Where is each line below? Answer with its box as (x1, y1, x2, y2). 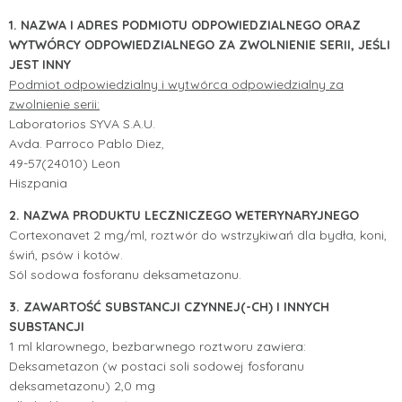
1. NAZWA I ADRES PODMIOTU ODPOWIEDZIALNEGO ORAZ (9, 16, 361, 33)
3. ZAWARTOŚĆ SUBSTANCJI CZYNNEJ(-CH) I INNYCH (9, 298, 329, 315)
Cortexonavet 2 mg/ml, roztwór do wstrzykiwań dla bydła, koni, (9, 226, 387, 243)
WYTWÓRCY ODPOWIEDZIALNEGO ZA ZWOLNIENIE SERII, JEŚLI (9, 36, 390, 53)
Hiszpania (9, 174, 67, 191)
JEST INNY (9, 56, 71, 73)
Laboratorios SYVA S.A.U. (9, 115, 155, 132)
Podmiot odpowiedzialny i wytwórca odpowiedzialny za (9, 75, 344, 92)
